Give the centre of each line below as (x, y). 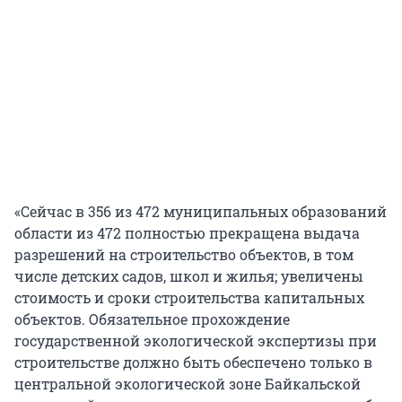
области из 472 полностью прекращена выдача (187, 233)
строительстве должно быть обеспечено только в (193, 363)
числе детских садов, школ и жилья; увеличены (189, 276)
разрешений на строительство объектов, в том (184, 255)
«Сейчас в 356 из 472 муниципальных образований (201, 212)
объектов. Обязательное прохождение (152, 319)
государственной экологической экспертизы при (196, 341)
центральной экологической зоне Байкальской (188, 384)
